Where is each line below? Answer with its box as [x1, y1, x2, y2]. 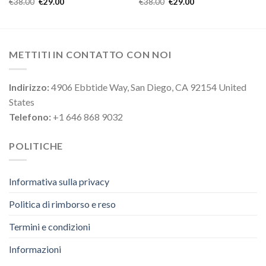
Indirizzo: [9, 81, 49, 93]
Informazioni [9, 243, 61, 255]
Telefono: [9, 110, 51, 122]
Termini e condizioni [9, 221, 90, 233]
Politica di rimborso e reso [9, 198, 116, 210]
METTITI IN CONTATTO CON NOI [9, 49, 172, 61]
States [9, 96, 34, 107]
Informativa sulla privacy [9, 176, 109, 188]
